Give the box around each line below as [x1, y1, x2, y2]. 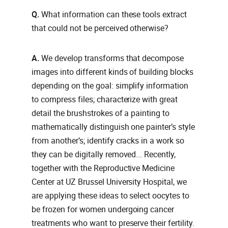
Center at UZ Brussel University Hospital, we [32, 177, 187, 187]
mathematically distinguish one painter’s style [32, 122, 195, 132]
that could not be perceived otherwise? [32, 23, 169, 34]
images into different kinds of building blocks [32, 67, 194, 77]
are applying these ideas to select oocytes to [32, 191, 190, 201]
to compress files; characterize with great [32, 95, 178, 105]
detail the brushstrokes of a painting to [32, 108, 170, 119]
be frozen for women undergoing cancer [32, 205, 175, 215]
